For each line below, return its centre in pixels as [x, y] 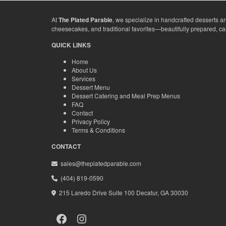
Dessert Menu [91, 87]
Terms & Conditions [98, 130]
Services [83, 79]
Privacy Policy [91, 122]
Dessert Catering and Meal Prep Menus [126, 96]
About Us [84, 70]
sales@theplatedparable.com [99, 163]
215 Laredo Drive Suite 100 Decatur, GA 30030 [122, 193]
